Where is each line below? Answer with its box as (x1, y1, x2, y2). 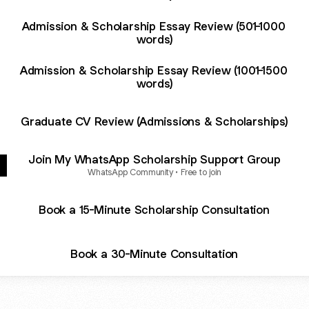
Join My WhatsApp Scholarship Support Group (28, 151, 281, 167)
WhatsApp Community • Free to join (88, 166, 221, 178)
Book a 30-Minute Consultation (70, 246, 239, 261)
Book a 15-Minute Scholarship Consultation (39, 201, 270, 217)
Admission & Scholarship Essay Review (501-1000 (21, 19, 288, 34)
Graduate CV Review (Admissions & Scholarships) (21, 113, 288, 129)
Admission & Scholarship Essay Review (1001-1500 (19, 63, 290, 78)
